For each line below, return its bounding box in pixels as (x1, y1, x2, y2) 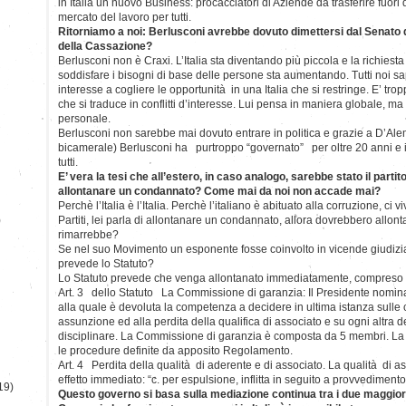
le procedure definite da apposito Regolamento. (58, 343, 293, 357)
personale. (58, 111, 111, 125)
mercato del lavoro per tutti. (58, 10, 191, 24)
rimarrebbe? (58, 227, 119, 241)
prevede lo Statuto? (58, 256, 154, 270)
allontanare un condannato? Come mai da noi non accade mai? (58, 184, 381, 198)
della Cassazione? (58, 39, 152, 53)
